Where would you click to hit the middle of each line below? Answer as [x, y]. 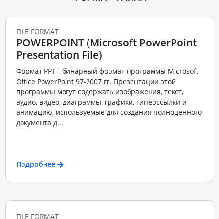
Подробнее [35, 164]
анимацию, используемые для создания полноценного [109, 112]
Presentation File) [59, 55]
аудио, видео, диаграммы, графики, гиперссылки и [101, 102]
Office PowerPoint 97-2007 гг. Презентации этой [96, 82]
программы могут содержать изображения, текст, [99, 92]
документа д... [39, 123]
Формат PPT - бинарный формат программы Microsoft [107, 71]
